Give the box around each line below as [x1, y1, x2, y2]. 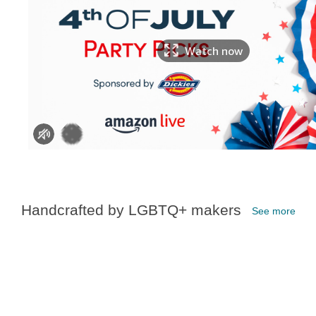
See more [252, 205, 296, 217]
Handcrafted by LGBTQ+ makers [21, 202, 241, 218]
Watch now [185, 44, 243, 58]
